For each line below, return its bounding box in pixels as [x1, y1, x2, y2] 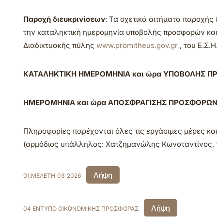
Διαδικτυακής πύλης [23, 41, 96, 50]
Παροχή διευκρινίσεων [23, 15, 105, 24]
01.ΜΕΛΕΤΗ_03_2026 [23, 171, 81, 179]
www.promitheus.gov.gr [96, 41, 178, 50]
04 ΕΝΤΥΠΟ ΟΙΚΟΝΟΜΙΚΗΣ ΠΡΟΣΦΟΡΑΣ [23, 204, 139, 212]
